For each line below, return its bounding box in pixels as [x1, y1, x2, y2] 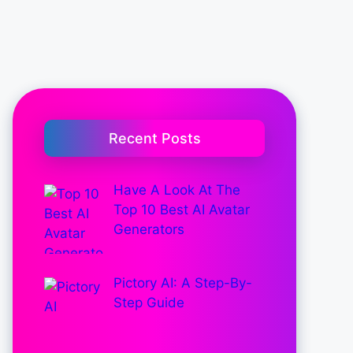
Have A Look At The [113, 182, 240, 198]
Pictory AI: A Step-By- [113, 275, 252, 292]
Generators [113, 221, 184, 237]
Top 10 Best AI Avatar [113, 202, 250, 217]
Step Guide [113, 295, 184, 311]
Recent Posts [108, 130, 201, 147]
